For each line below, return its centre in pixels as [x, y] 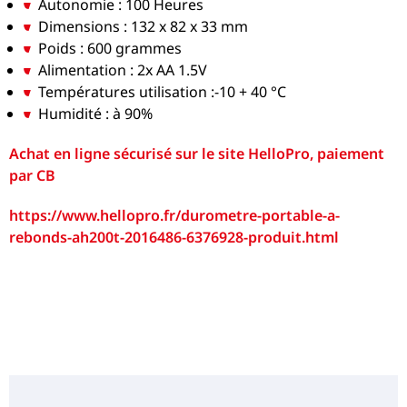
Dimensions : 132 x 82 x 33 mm [144, 26]
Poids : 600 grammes [110, 48]
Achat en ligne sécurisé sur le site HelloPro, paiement [197, 153]
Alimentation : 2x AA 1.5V [123, 69]
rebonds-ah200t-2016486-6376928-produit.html [174, 237]
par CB [33, 175]
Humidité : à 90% [96, 113]
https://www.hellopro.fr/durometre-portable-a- [175, 215]
